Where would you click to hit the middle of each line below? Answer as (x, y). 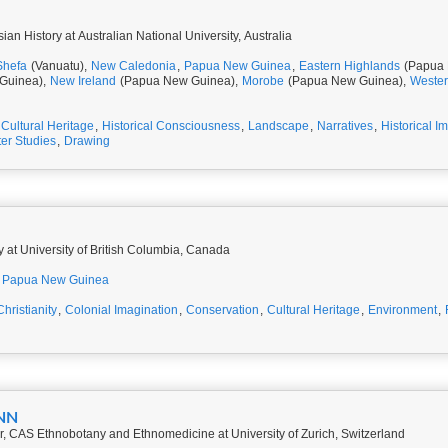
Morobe (263, 81)
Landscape (278, 126)
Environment (402, 310)
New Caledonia (133, 66)
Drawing (87, 141)
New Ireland (83, 81)
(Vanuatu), (59, 66)
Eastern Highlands (349, 66)
